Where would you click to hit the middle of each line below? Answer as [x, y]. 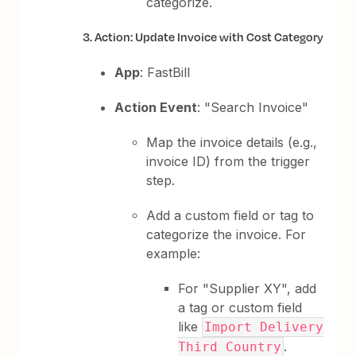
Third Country [230, 347]
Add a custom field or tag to [230, 215]
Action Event [156, 107]
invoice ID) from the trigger [228, 161]
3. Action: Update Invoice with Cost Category [203, 37]
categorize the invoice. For [226, 234]
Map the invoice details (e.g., [232, 142]
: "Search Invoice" [253, 107]
